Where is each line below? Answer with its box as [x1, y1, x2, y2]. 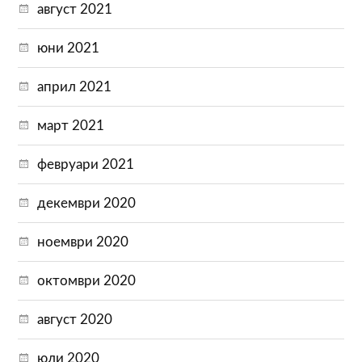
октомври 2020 [37, 273, 137, 288]
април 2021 [37, 79, 112, 94]
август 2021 [37, 2, 113, 16]
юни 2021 [37, 40, 100, 55]
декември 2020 [37, 196, 137, 210]
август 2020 [37, 312, 113, 326]
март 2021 [37, 118, 105, 133]
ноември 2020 [37, 234, 129, 249]
